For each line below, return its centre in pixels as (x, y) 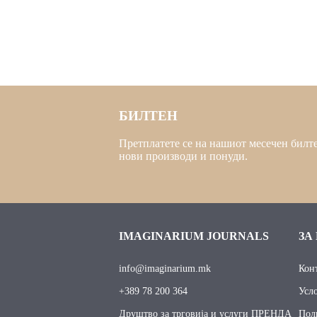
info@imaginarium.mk (165, 268)
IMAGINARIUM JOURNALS (194, 236)
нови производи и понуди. (183, 156)
